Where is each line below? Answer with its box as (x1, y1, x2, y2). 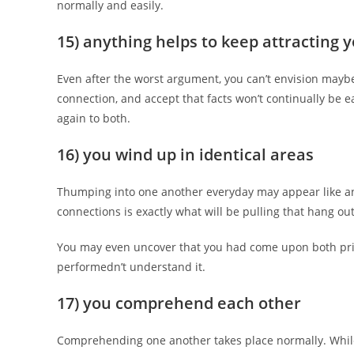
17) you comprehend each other (57, 292, 301, 314)
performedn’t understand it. (57, 259, 205, 274)
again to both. (57, 111, 130, 126)
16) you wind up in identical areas (57, 144, 314, 165)
